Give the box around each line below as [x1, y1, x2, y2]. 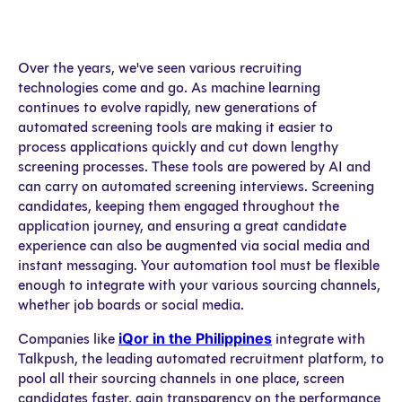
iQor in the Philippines [118, 328, 272, 347]
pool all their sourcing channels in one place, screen [18, 369, 345, 387]
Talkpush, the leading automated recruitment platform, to [18, 349, 384, 367]
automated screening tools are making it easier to [18, 118, 333, 135]
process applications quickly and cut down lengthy [18, 137, 338, 155]
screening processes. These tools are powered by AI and [18, 157, 371, 175]
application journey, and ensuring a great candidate [18, 216, 346, 234]
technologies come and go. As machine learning [18, 78, 320, 96]
